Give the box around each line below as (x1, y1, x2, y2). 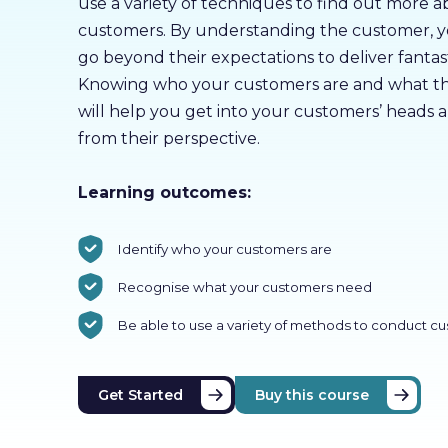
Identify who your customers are (117, 241, 332, 257)
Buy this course (254, 386, 369, 404)
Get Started (97, 386, 183, 404)
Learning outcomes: (77, 183, 251, 202)
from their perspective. (77, 129, 260, 148)
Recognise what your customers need (117, 279, 372, 295)
